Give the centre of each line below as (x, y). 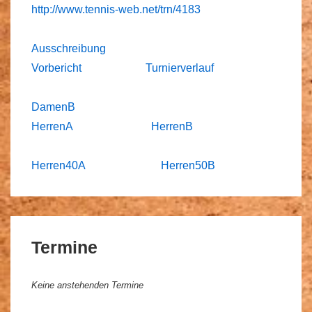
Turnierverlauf (181, 68)
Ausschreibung (70, 48)
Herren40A (60, 165)
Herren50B (188, 165)
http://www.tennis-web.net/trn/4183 (116, 9)
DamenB (53, 107)
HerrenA (52, 126)
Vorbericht (56, 68)
